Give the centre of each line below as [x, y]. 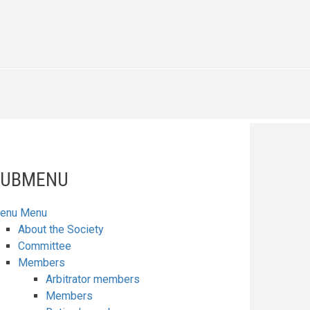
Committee [45, 246]
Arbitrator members [93, 279]
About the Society [61, 229]
